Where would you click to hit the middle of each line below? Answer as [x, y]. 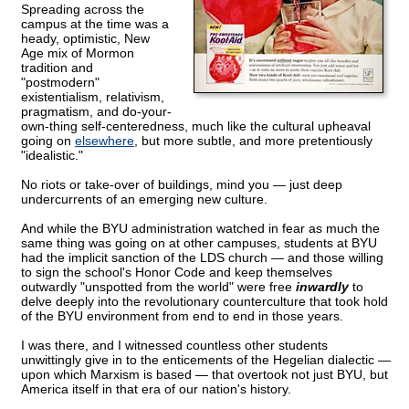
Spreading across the [83, 10]
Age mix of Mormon [78, 53]
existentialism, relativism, [93, 97]
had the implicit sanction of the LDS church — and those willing [202, 258]
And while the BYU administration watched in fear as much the [200, 229]
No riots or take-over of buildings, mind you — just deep [182, 185]
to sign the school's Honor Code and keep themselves [177, 273]
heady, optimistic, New [85, 39]
